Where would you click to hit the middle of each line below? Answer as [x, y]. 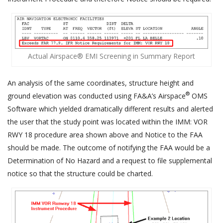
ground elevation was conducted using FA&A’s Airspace [97, 96]
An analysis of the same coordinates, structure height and [101, 83]
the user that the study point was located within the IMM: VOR [108, 121]
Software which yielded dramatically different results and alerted [110, 109]
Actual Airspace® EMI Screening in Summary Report [111, 56]
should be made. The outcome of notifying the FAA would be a [109, 147]
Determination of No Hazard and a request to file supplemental [110, 160]
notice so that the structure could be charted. [80, 173]
